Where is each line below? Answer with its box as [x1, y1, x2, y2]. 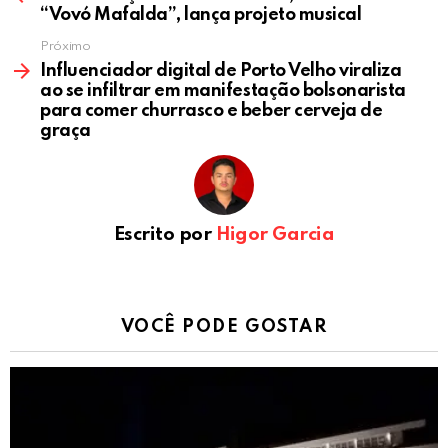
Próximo [40, 40, 91, 54]
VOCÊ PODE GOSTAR [120, 318, 328, 337]
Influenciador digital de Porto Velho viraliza [40, 62, 402, 81]
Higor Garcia [215, 225, 335, 245]
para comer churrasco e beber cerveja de [40, 102, 383, 121]
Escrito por [113, 225, 216, 245]
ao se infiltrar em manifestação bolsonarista [40, 82, 406, 101]
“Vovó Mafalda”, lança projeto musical [40, 6, 362, 25]
